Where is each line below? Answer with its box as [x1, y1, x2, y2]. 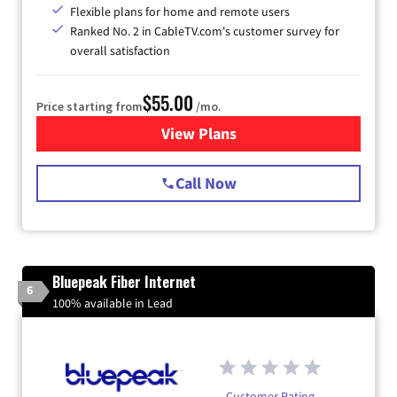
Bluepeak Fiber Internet [52, 270, 196, 292]
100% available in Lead [52, 294, 173, 311]
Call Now [175, 172, 237, 193]
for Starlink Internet [198, 122, 338, 144]
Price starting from [36, 97, 143, 114]
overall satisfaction [70, 42, 170, 58]
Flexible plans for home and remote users [70, 3, 290, 19]
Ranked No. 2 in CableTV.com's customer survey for [70, 22, 339, 39]
